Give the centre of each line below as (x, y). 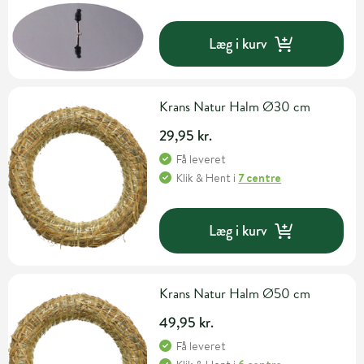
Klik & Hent (204, 178)
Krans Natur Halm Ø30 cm (235, 107)
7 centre (260, 178)
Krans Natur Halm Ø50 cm (235, 294)
